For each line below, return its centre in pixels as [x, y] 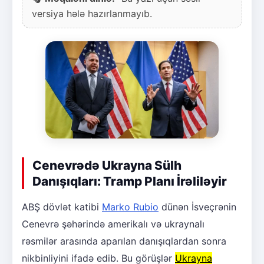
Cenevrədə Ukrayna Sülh [107, 166]
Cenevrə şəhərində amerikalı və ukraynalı [113, 224]
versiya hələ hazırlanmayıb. [92, 13]
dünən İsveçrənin [197, 207]
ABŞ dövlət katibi [62, 207]
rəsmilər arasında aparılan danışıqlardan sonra [124, 241]
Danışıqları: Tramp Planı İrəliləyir [130, 181]
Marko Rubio [130, 207]
